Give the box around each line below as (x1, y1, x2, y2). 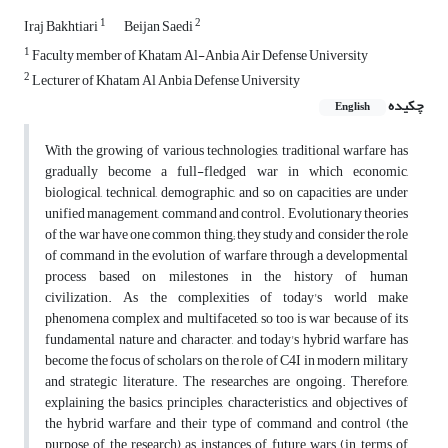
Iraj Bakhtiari (24, 13, 100, 41)
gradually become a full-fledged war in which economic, (45, 158, 408, 186)
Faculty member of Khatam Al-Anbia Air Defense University (30, 42, 368, 70)
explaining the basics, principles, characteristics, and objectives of (45, 389, 408, 417)
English (335, 97, 370, 118)
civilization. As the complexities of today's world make (45, 284, 408, 312)
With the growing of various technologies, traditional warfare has (45, 137, 408, 165)
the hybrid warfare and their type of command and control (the (45, 410, 408, 438)
